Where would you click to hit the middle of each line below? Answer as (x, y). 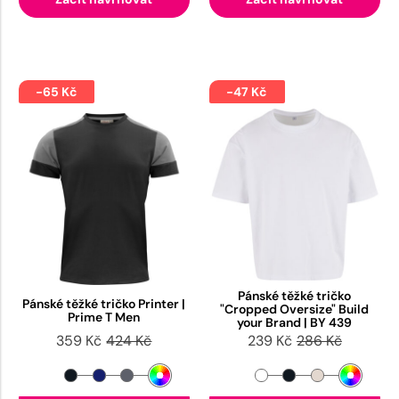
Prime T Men (104, 318)
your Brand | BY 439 (295, 323)
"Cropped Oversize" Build (295, 309)
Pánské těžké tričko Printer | (104, 304)
